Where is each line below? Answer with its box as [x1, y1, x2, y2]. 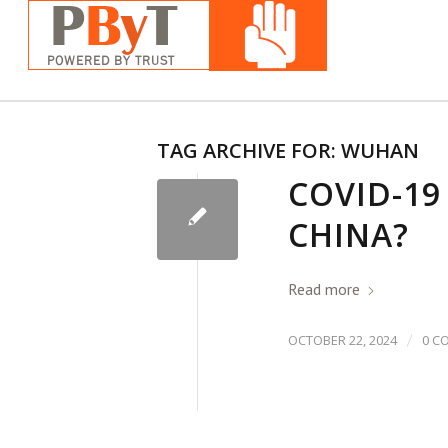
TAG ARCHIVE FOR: [157, 137, 341, 164]
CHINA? [288, 213, 409, 256]
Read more [288, 279, 360, 300]
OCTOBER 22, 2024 [288, 331, 397, 349]
